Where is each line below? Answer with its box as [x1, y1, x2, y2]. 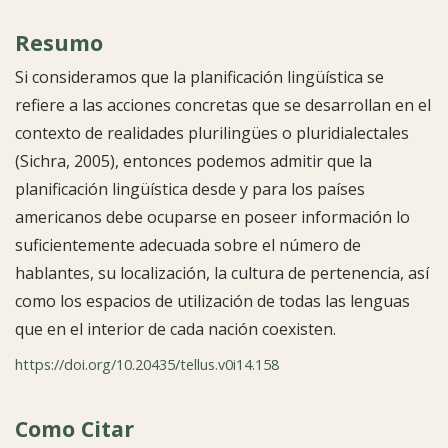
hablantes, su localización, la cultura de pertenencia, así [15, 262, 429, 285]
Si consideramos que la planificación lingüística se [15, 66, 384, 89]
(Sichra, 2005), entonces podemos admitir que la [15, 150, 372, 173]
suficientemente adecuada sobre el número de [15, 234, 361, 257]
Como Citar [15, 414, 134, 444]
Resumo [15, 28, 103, 58]
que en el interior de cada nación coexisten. [15, 318, 336, 341]
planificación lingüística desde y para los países [15, 178, 365, 201]
